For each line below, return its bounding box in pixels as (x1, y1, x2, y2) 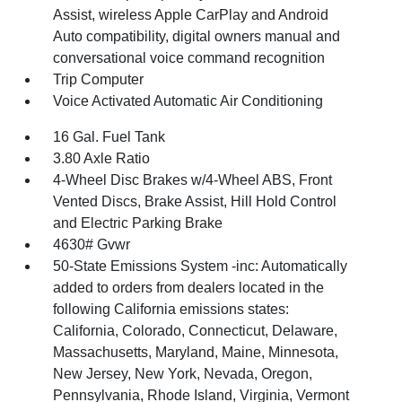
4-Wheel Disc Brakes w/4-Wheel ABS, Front (53, 171, 333, 188)
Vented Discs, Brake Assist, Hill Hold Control (53, 193, 337, 209)
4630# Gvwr (53, 236, 131, 252)
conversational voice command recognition (53, 49, 326, 66)
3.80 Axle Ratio (53, 150, 151, 166)
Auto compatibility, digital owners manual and (53, 28, 341, 44)
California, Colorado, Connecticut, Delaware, (53, 322, 338, 338)
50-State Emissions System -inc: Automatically (53, 258, 348, 274)
